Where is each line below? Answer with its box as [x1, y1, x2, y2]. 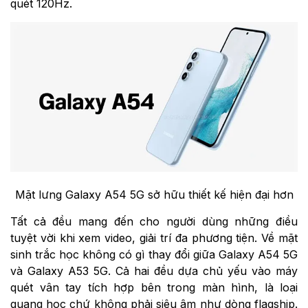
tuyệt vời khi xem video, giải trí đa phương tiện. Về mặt [10, 230, 298, 245]
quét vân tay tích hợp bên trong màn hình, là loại [10, 280, 298, 294]
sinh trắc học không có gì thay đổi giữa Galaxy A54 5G [10, 247, 298, 261]
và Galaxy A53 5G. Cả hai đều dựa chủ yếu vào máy [10, 263, 298, 278]
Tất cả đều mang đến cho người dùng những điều [10, 214, 298, 228]
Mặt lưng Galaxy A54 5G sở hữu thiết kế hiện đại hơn [14, 187, 294, 201]
